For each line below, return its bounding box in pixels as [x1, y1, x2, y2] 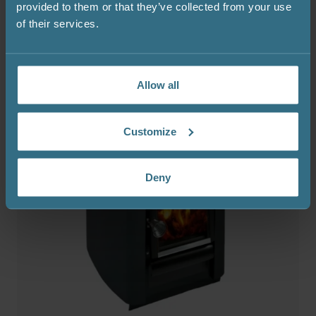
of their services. [16, 17, 99, 30]
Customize [123, 125, 177, 137]
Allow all [137, 78, 179, 91]
